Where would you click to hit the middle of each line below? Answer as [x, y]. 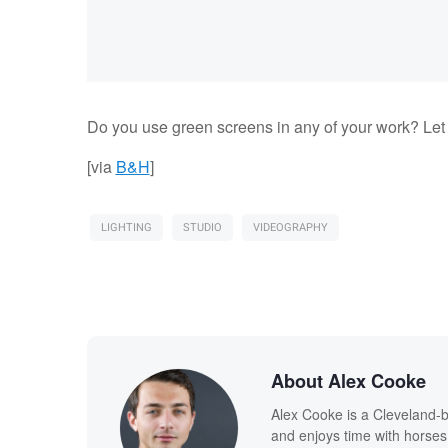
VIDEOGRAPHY [290, 228]
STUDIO [202, 228]
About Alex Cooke [348, 381]
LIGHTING [126, 228]
